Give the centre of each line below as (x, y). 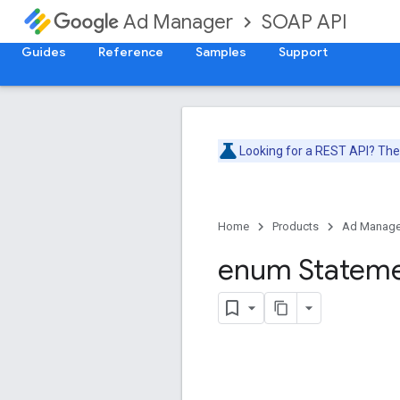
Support (303, 52)
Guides (44, 52)
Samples (221, 52)
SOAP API (304, 21)
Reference (131, 52)
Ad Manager (178, 22)
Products (296, 226)
